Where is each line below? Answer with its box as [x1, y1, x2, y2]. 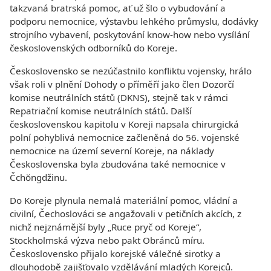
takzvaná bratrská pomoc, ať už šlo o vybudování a [10, 2, 226, 14]
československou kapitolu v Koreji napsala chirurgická [10, 118, 239, 130]
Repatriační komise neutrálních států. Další [10, 105, 192, 117]
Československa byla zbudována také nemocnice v [10, 158, 226, 170]
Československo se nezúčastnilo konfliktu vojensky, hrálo [10, 65, 252, 77]
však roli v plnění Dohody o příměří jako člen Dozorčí [10, 78, 234, 90]
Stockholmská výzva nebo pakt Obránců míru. [10, 234, 204, 246]
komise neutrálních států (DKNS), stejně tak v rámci [10, 91, 228, 103]
